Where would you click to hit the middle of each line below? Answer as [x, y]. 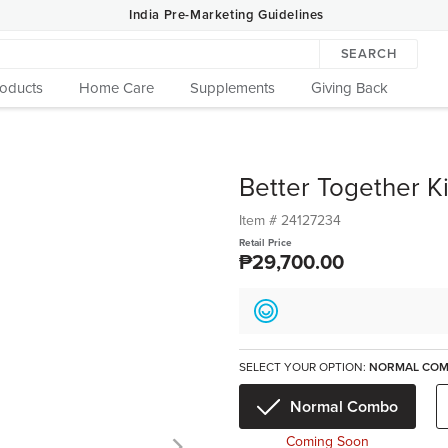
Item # [260, 220]
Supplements [232, 88]
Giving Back [349, 88]
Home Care [116, 88]
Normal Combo [344, 406]
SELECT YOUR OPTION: [304, 367]
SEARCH [368, 54]
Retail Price [265, 243]
